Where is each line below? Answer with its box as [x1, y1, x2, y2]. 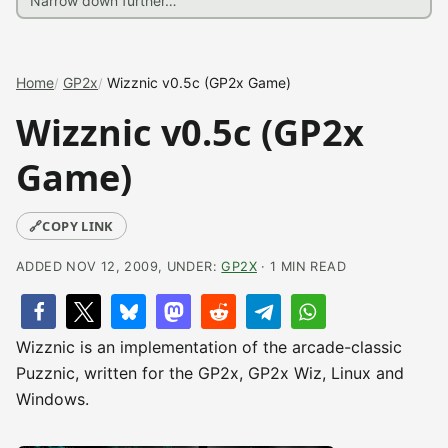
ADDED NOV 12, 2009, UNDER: [16, 259, 222, 274]
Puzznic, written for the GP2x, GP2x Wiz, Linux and [16, 363, 404, 383]
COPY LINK [42, 217, 114, 235]
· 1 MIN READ [256, 259, 346, 274]
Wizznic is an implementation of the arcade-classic [16, 337, 402, 357]
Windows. [16, 389, 89, 409]
